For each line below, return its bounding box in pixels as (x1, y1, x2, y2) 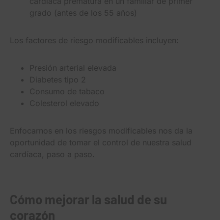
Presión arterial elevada (29, 62, 116, 73)
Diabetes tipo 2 (29, 74, 86, 84)
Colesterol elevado (29, 98, 99, 108)
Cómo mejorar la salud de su (10, 191, 167, 207)
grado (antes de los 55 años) (29, 7, 137, 18)
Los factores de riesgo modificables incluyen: (10, 35, 179, 45)
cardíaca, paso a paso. (10, 149, 95, 159)
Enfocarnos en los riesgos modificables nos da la (10, 125, 192, 136)
